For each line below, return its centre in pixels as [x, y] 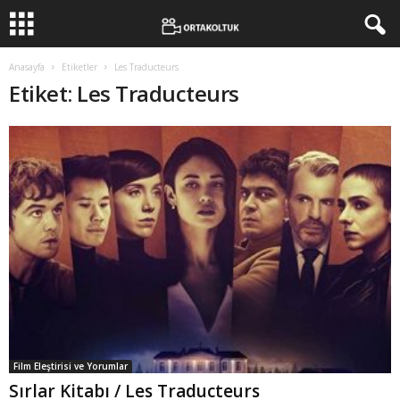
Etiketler [79, 67]
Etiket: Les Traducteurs [124, 93]
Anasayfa [27, 67]
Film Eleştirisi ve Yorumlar [71, 366]
